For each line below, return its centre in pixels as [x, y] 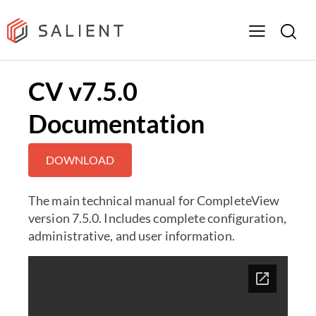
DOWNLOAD [80, 160]
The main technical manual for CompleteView [154, 201]
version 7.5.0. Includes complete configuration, [157, 218]
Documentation [116, 124]
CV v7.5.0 [83, 91]
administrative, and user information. [132, 236]
